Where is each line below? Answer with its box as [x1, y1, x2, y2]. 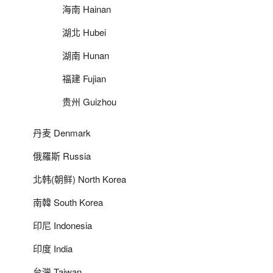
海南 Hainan [62, 2, 111, 15]
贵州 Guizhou [62, 94, 116, 108]
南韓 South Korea [33, 195, 103, 208]
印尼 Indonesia [33, 218, 92, 232]
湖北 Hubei [62, 25, 106, 38]
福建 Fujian [62, 71, 106, 85]
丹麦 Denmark [33, 126, 91, 139]
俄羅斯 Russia [33, 149, 91, 162]
